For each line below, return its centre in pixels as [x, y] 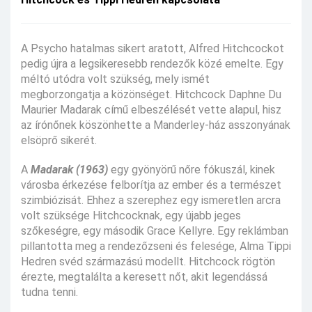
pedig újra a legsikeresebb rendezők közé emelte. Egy [152, 64]
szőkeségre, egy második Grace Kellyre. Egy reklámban [155, 231]
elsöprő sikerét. [59, 141]
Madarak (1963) [69, 170]
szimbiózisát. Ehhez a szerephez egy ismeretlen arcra [151, 201]
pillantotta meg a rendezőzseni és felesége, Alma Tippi [156, 247]
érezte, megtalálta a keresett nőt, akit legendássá [144, 277]
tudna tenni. [49, 292]
